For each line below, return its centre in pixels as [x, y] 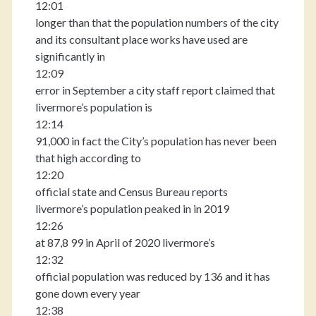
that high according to [88, 158]
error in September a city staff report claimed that [155, 90]
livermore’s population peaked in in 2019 [132, 208]
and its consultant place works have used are [141, 39]
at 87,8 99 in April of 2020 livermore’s [125, 242]
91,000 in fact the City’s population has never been [156, 141]
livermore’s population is [93, 107]
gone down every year [87, 293]
